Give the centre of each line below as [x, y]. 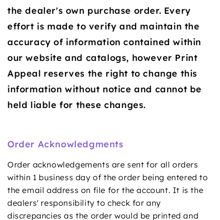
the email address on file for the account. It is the [106, 190]
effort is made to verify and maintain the [104, 26]
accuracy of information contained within [105, 42]
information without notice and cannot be [105, 89]
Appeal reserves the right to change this [103, 73]
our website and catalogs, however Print [103, 57]
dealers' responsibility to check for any [84, 203]
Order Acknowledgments [66, 144]
